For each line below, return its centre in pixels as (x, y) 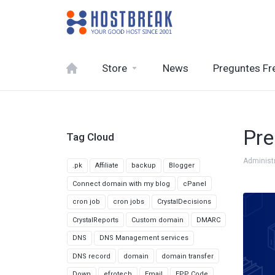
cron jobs (129, 202)
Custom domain (157, 220)
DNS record (91, 256)
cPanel (195, 184)
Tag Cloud (88, 137)
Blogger (182, 165)
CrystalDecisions (184, 202)
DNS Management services (144, 238)
